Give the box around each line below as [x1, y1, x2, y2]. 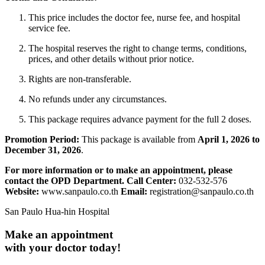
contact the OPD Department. [5, 176, 124, 186]
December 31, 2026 [5, 145, 81, 156]
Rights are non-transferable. [28, 74, 131, 85]
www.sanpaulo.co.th [39, 186, 121, 197]
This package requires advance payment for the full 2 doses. [28, 114, 251, 125]
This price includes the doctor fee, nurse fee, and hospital [28, 12, 240, 23]
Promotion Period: [5, 134, 79, 145]
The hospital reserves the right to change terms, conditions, [28, 43, 247, 54]
